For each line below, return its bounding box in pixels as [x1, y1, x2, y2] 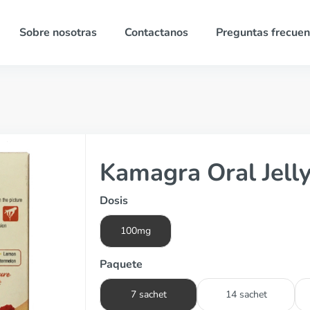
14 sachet [225, 288, 267, 301]
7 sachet [130, 288, 167, 301]
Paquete [100, 257, 143, 272]
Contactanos [124, 25, 188, 40]
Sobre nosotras [19, 25, 97, 40]
